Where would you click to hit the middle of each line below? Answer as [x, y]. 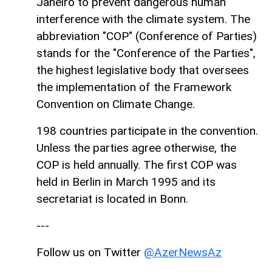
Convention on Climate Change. [116, 104]
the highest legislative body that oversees [143, 70]
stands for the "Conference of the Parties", [146, 53]
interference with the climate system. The [143, 19]
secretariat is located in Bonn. [112, 199]
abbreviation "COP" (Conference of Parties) [147, 36]
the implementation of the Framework [134, 87]
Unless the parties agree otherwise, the [136, 148]
